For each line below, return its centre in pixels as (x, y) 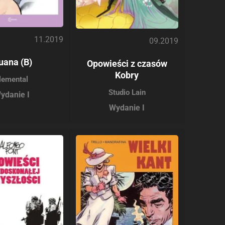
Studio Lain (127, 92)
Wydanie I (127, 107)
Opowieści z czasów (127, 63)
